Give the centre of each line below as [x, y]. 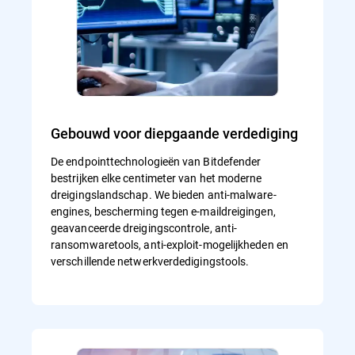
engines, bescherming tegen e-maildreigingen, [163, 212]
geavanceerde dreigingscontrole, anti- [144, 228]
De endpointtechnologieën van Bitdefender [156, 162]
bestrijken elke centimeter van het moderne [157, 178]
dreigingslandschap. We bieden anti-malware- [164, 195]
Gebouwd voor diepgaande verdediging [174, 134]
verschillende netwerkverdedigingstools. [150, 261]
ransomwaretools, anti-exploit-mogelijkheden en [170, 245]
